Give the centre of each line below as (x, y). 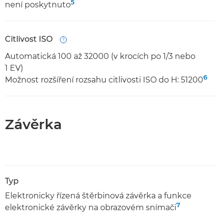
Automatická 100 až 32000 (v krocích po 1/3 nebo (100, 56)
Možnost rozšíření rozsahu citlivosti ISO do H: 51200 (104, 80)
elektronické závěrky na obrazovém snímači (91, 207)
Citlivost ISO (29, 39)
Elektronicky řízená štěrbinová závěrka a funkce (98, 196)
